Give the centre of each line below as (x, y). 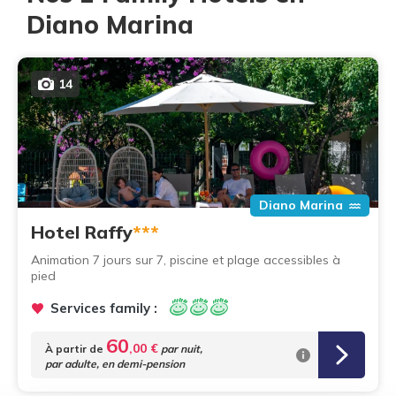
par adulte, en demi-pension (115, 364)
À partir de (74, 349)
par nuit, (180, 349)
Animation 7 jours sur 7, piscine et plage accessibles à (186, 260)
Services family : (104, 308)
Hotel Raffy (82, 232)
